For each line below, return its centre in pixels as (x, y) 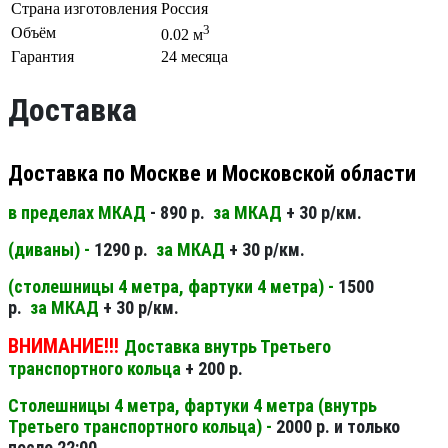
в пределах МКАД (79, 212)
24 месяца (194, 57)
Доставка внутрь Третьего (227, 346)
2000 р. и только (338, 426)
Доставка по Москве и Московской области (212, 173)
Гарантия (42, 57)
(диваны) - (51, 249)
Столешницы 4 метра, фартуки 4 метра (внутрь (192, 405)
